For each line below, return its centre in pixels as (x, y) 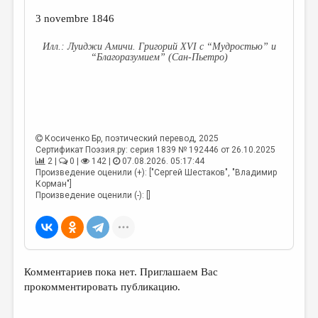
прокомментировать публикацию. (103, 287)
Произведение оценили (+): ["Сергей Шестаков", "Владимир (157, 173)
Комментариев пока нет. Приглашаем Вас (121, 272)
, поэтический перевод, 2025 (160, 139)
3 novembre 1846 (75, 19)
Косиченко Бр (73, 139)
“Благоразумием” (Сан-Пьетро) (159, 57)
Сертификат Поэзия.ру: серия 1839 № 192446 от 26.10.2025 (156, 150)
